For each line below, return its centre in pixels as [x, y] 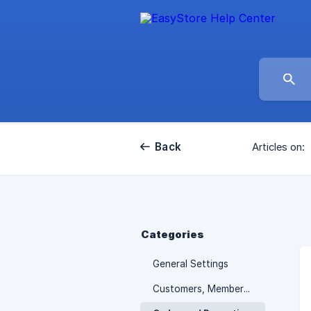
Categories [173, 235]
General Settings [191, 264]
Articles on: [278, 147]
